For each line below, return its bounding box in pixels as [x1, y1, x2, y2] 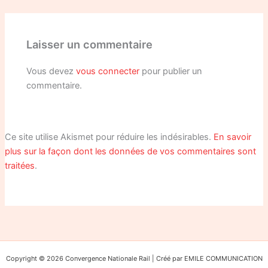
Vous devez [26, 66, 77, 77]
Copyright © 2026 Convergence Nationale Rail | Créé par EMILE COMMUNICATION [5, 254, 263, 263]
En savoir [213, 132, 251, 143]
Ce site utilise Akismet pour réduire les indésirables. [4, 132, 214, 143]
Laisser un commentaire [26, 37, 153, 51]
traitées [4, 160, 35, 172]
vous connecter [76, 66, 140, 77]
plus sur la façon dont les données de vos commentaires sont [4, 146, 256, 157]
